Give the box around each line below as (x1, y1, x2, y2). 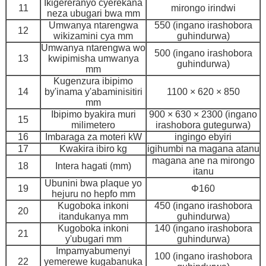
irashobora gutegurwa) (156, 120, 251, 131)
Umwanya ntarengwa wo (41, 43, 145, 53)
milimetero (71, 120, 115, 131)
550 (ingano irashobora (154, 20, 252, 31)
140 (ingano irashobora (154, 223, 252, 234)
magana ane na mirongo (151, 156, 255, 166)
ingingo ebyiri (175, 132, 232, 142)
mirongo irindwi (170, 3, 236, 14)
